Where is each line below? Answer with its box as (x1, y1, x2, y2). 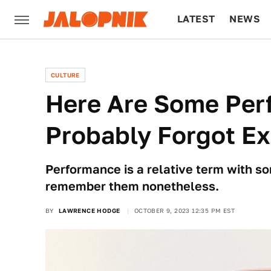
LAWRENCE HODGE (58, 207, 120, 214)
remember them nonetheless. (45, 179, 219, 194)
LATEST (177, 13, 215, 25)
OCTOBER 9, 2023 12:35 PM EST (134, 207, 235, 214)
